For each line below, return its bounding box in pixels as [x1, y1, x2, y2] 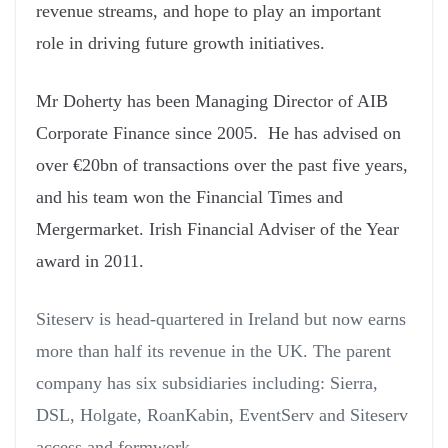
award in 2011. [36, 251, 144, 272]
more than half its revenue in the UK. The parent [36, 341, 391, 362]
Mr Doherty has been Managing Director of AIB [36, 91, 388, 112]
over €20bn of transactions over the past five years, [36, 155, 408, 176]
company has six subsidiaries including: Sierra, [36, 373, 378, 394]
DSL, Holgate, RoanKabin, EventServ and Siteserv [36, 405, 408, 426]
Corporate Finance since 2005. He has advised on [36, 123, 401, 144]
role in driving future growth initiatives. [36, 33, 325, 54]
